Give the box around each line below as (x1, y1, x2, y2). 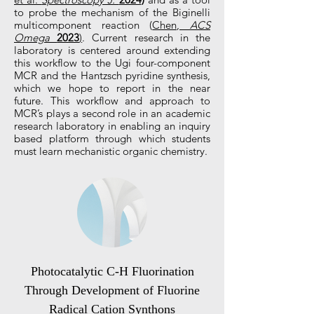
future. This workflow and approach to (14, 94, 210, 107)
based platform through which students (14, 132, 210, 145)
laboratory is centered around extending (14, 43, 210, 57)
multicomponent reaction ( (14, 18, 153, 32)
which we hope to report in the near (14, 81, 210, 95)
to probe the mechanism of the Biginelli (14, 6, 210, 19)
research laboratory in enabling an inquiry (14, 119, 210, 132)
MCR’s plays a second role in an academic (14, 107, 210, 120)
